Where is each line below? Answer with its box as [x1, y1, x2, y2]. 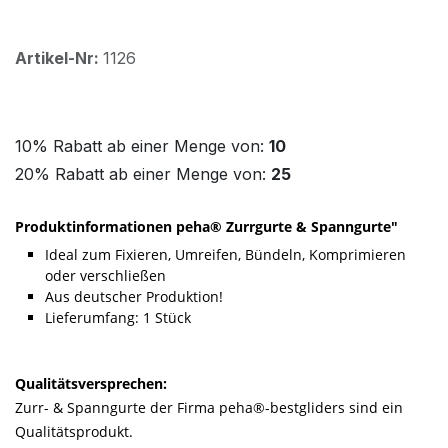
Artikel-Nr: [15, 47, 103, 68]
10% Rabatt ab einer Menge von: [15, 135, 269, 156]
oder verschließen [45, 265, 166, 285]
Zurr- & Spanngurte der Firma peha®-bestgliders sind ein [15, 397, 403, 417]
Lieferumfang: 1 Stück [45, 307, 191, 327]
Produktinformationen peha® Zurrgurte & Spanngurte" [15, 216, 398, 236]
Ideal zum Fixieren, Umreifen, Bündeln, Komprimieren [45, 244, 406, 264]
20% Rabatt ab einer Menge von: [15, 163, 271, 184]
